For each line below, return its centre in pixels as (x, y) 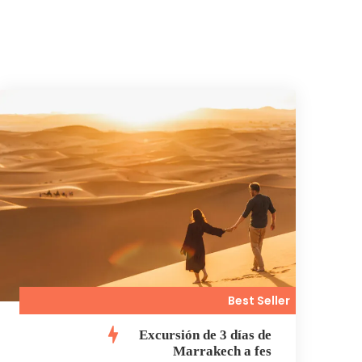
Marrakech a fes (222, 351)
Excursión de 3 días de (205, 335)
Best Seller (259, 300)
